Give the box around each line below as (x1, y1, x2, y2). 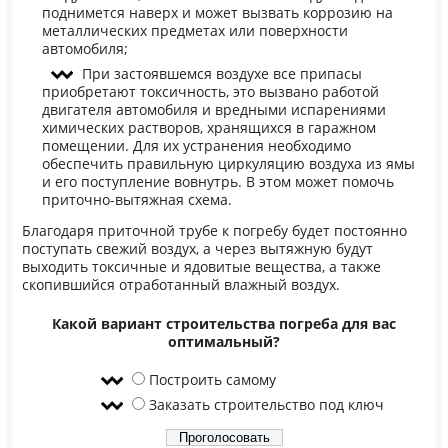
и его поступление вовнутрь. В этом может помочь (41, 172, 394, 191)
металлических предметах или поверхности (41, 21, 348, 40)
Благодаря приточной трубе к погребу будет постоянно (21, 222, 407, 241)
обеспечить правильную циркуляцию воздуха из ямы (41, 154, 415, 173)
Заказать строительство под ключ (148, 396, 384, 415)
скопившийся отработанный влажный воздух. (21, 276, 340, 295)
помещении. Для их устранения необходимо (41, 136, 351, 155)
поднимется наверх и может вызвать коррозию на (41, 3, 393, 22)
